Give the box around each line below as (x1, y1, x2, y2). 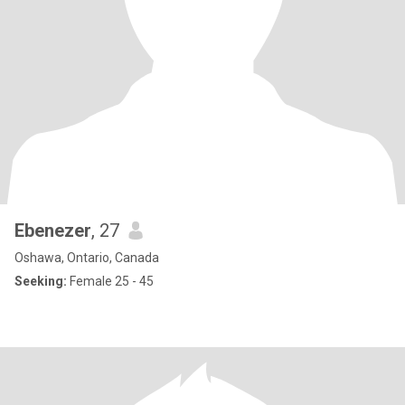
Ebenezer (14, 220, 91, 241)
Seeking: (14, 274, 67, 288)
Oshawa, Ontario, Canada (14, 250, 159, 265)
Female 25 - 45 (67, 274, 154, 288)
